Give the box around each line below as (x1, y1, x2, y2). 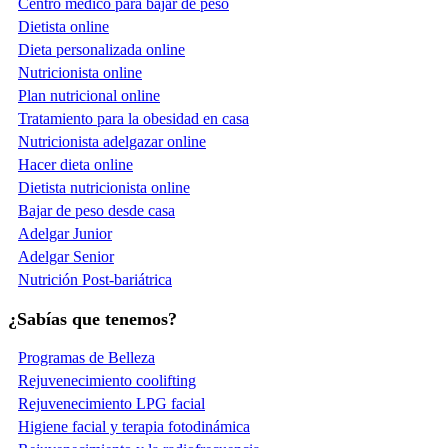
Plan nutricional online (18, 87, 160, 105)
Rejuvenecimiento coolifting (18, 372, 196, 390)
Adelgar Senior (18, 248, 114, 266)
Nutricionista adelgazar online (18, 133, 206, 151)
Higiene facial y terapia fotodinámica (18, 418, 250, 436)
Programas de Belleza (18, 349, 155, 367)
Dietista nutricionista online (18, 179, 190, 197)
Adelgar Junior (18, 225, 112, 243)
